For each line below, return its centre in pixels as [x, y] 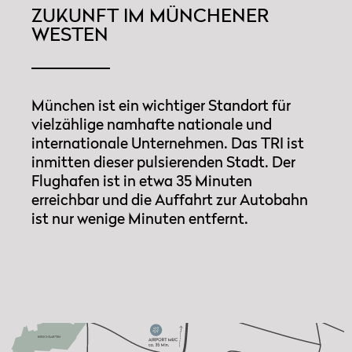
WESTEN [70, 34]
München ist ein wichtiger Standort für [161, 105]
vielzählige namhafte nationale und [152, 124]
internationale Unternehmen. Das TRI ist [168, 143]
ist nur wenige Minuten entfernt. [140, 218]
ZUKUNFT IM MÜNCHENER [150, 15]
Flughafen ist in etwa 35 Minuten [142, 181]
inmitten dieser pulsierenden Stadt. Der [163, 162]
